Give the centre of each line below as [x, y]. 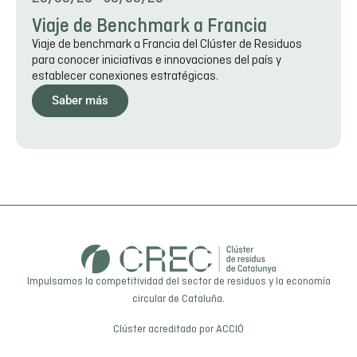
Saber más [80, 101]
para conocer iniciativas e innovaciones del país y [157, 61]
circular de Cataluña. [178, 299]
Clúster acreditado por [165, 329]
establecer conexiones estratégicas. [125, 77]
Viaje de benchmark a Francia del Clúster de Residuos [167, 45]
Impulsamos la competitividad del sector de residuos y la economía [178, 281]
